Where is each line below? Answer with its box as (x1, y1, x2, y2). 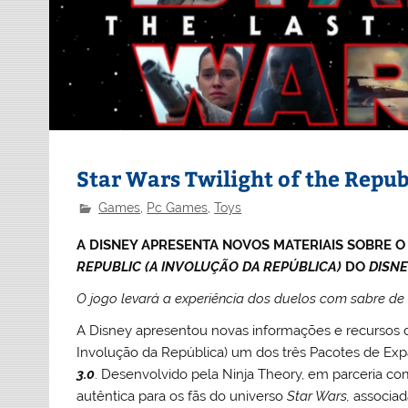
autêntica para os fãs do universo (76, 388, 288, 405)
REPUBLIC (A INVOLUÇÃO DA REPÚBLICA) (76, 258, 346, 275)
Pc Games (147, 199, 209, 215)
